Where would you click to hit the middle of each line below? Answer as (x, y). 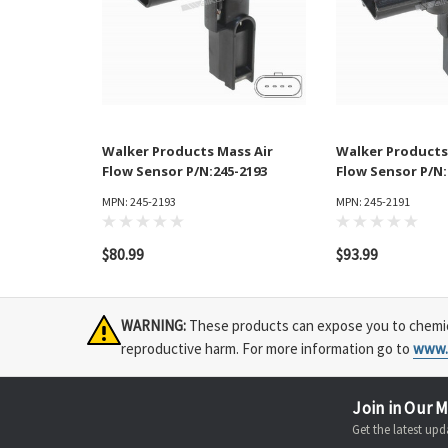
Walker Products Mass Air (187, 151)
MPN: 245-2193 (139, 202)
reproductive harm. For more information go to (267, 349)
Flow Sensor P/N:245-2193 (184, 171)
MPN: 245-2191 (373, 202)
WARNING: (153, 326)
